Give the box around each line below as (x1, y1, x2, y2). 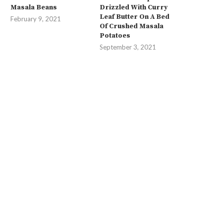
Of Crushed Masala (100, 22, 164, 31)
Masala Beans (10, 3, 57, 12)
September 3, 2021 (100, 43, 157, 52)
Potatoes (100, 31, 131, 41)
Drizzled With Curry (100, 3, 168, 12)
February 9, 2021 (10, 15, 61, 23)
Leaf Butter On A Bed (100, 12, 170, 22)
